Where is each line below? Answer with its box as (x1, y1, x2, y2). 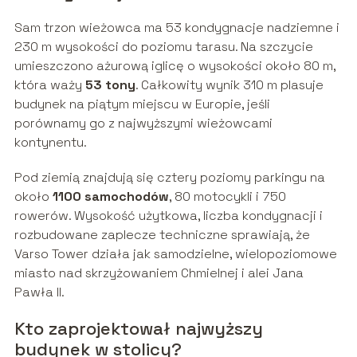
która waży (14, 76, 85, 94)
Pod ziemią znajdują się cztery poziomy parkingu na (14, 169, 325, 186)
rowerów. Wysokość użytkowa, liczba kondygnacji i (14, 207, 323, 225)
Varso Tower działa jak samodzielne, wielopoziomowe (14, 245, 337, 263)
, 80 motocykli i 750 (168, 188, 286, 206)
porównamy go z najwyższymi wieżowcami (14, 115, 273, 132)
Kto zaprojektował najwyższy (14, 317, 263, 340)
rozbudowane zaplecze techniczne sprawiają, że (14, 226, 310, 244)
